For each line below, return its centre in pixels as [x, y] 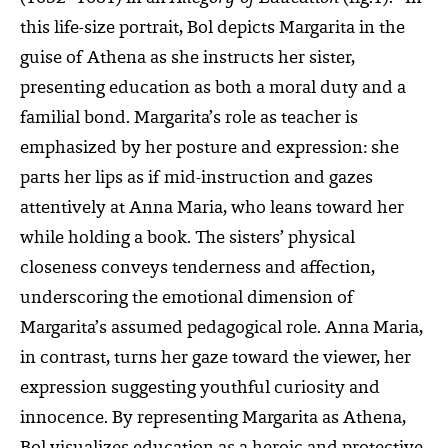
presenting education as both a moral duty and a [213, 88]
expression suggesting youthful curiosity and [200, 388]
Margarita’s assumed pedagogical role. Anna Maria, [221, 328]
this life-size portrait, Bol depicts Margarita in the [212, 28]
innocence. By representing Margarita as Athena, [213, 418]
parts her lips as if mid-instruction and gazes [196, 178]
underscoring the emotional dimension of [187, 298]
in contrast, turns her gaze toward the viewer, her [215, 358]
